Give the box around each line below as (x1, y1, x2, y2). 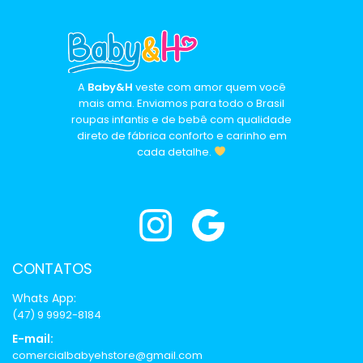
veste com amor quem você (132, 79, 286, 95)
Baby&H (87, 79, 133, 95)
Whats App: (12, 290, 76, 307)
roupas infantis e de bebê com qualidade (71, 111, 292, 127)
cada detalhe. (137, 143, 215, 160)
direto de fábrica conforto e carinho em (76, 127, 287, 143)
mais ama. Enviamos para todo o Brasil (79, 95, 284, 111)
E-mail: (12, 331, 53, 348)
